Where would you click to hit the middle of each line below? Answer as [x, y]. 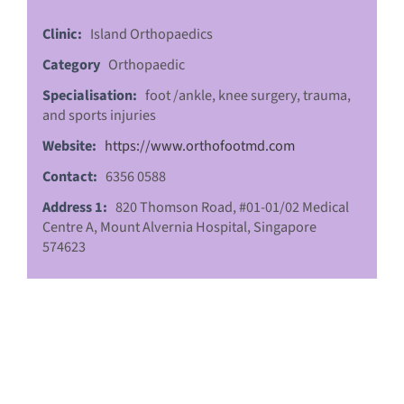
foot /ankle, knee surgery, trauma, [248, 95]
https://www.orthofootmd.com [200, 145]
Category [71, 64]
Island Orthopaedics [151, 33]
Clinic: [62, 33]
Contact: [70, 176]
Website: [69, 145]
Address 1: [75, 207]
